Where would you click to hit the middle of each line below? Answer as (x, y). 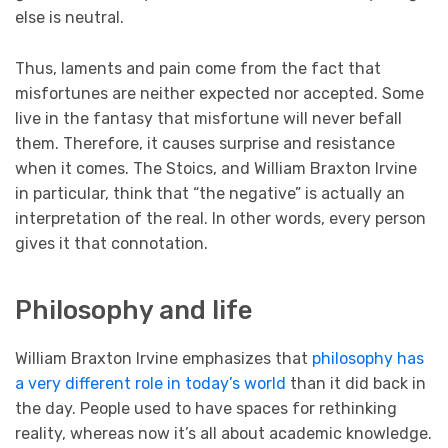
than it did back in (356, 384)
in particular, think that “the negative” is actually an (210, 193)
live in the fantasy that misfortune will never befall (208, 118)
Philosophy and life (133, 310)
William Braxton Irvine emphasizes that (163, 359)
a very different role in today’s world (150, 384)
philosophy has (368, 359)
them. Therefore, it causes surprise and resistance (205, 143)
